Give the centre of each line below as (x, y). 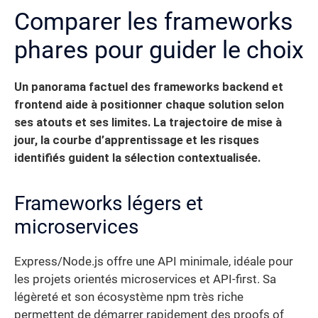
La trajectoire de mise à (218, 123)
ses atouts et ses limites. (82, 123)
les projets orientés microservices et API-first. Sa (145, 280)
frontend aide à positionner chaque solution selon (149, 105)
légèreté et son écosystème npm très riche (129, 297)
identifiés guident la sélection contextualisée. (137, 158)
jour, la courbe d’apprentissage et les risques (137, 141)
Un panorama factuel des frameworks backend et (149, 87)
